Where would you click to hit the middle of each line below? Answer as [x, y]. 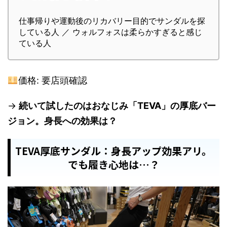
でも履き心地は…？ [113, 164]
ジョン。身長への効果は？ [62, 121]
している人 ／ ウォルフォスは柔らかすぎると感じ [110, 32]
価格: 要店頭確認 [52, 80]
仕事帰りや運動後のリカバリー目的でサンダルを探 [112, 21]
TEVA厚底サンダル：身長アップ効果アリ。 [113, 150]
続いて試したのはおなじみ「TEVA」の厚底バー [117, 105]
